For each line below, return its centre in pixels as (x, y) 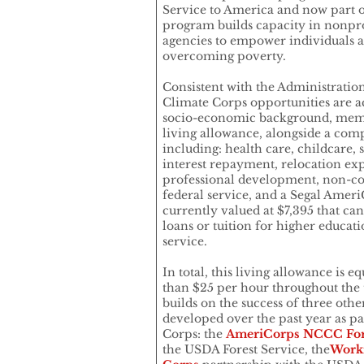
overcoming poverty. (226, 56)
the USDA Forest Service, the (246, 350)
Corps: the (194, 334)
